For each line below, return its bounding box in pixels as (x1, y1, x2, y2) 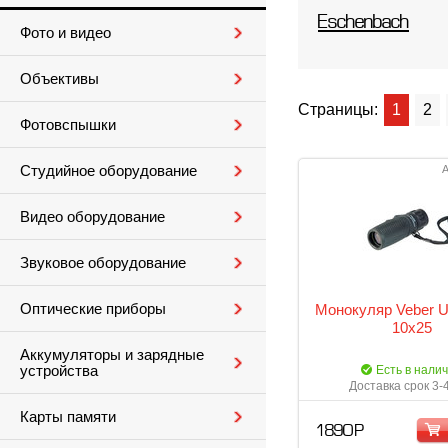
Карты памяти (20, 409, 116, 425)
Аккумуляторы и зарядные (20, 347, 204, 363)
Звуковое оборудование (20, 255, 186, 271)
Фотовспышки (20, 117, 116, 133)
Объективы (20, 71, 99, 87)
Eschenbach (318, 14, 409, 33)
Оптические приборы (20, 301, 166, 317)
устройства (20, 363, 98, 379)
